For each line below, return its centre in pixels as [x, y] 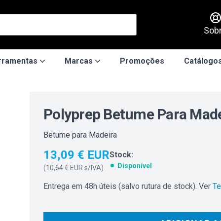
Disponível [135, 166]
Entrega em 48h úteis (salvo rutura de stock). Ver [127, 186]
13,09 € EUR [76, 155]
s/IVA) [94, 168]
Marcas [79, 61]
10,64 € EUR [64, 168]
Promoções [142, 61]
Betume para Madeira [80, 135]
